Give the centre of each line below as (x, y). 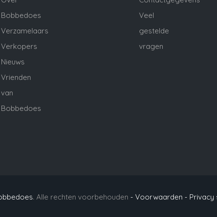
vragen (151, 46)
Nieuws (13, 62)
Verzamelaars (25, 31)
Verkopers (19, 46)
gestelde (154, 31)
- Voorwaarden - (159, 197)
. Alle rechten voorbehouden (82, 197)
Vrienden (16, 77)
